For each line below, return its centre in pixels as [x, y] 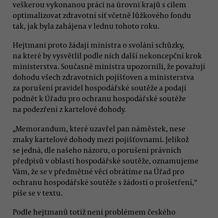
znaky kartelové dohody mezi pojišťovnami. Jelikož [101, 139]
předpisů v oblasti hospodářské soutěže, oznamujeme [106, 160]
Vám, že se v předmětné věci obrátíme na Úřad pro [99, 171]
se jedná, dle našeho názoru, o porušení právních [97, 150]
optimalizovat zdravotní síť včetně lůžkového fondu [102, 15]
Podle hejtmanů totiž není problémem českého [94, 211]
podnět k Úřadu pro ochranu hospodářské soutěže [99, 99]
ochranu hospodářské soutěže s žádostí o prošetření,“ [105, 182]
